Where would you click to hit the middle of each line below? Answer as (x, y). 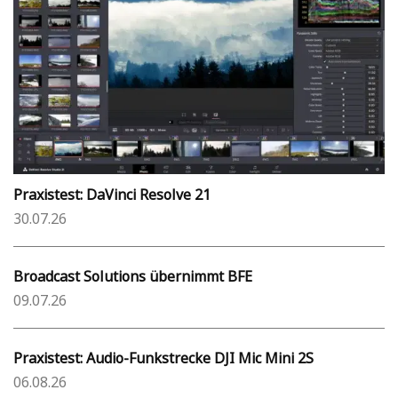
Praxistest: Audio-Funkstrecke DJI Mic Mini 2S (163, 358)
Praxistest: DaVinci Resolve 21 (112, 195)
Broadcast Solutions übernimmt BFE (133, 277)
